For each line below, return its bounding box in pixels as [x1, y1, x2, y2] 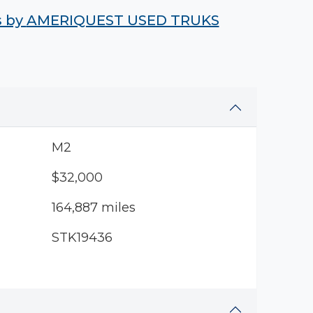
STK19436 [51, 230, 112, 245]
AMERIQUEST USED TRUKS [26, 12, 219, 29]
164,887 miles [51, 200, 136, 215]
